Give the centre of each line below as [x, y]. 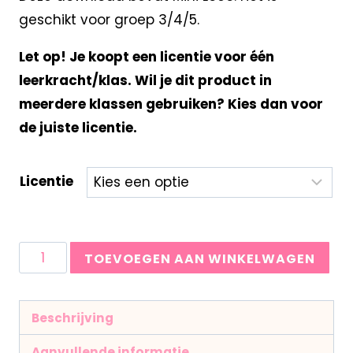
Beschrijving [72, 318]
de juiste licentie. [78, 127]
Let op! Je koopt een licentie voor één [146, 56]
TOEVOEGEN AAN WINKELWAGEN [200, 258]
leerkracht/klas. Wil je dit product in [145, 80]
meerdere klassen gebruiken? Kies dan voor [171, 104]
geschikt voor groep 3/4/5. [109, 19]
